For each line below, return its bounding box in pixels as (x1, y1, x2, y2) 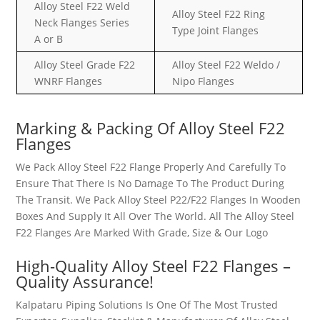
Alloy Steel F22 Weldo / (172, 58, 281, 71)
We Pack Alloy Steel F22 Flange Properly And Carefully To (16, 160, 286, 174)
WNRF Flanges (34, 74, 103, 88)
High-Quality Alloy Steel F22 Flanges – (16, 255, 291, 276)
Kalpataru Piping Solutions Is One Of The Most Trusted (16, 298, 279, 311)
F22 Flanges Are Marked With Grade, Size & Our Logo (16, 226, 269, 239)
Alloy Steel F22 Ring (172, 7, 266, 21)
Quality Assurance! (16, 271, 154, 292)
